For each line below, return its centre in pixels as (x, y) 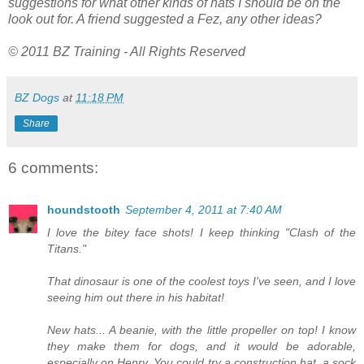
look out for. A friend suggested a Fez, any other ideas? (165, 19)
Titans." (67, 248)
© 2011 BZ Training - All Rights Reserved (127, 52)
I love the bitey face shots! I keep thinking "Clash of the (201, 232)
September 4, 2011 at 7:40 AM (204, 209)
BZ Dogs (37, 98)
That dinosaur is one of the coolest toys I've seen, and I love (201, 281)
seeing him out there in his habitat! (136, 297)
